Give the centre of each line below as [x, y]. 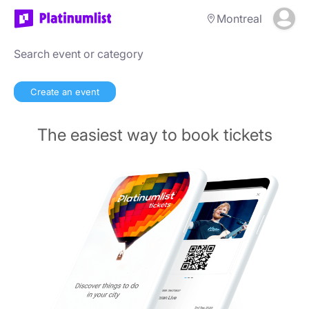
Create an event [65, 92]
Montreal [239, 19]
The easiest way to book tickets [154, 135]
